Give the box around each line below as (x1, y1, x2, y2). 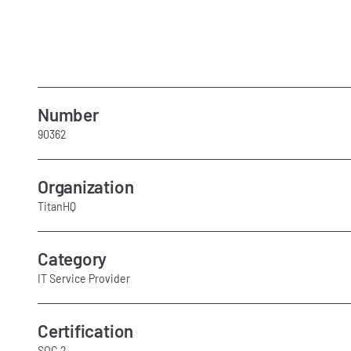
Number (38, 103, 99, 125)
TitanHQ (38, 200, 76, 214)
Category (38, 248, 107, 270)
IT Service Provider (38, 272, 130, 286)
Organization (38, 175, 134, 198)
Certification (38, 320, 134, 342)
